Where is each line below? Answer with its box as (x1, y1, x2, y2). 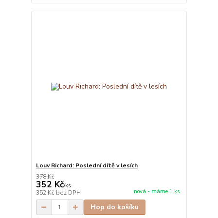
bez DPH (55, 189, 81, 197)
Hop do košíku (90, 202, 139, 212)
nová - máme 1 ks (133, 188, 180, 196)
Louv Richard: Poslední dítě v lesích (36, 162, 138, 170)
